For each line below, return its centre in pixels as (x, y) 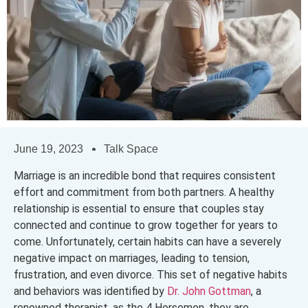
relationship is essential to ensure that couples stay (139, 208)
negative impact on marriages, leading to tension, (132, 258)
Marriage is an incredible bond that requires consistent (145, 175)
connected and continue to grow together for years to (146, 225)
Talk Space (131, 149)
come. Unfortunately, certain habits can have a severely (147, 241)
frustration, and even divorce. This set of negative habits (151, 274)
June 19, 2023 (48, 149)
